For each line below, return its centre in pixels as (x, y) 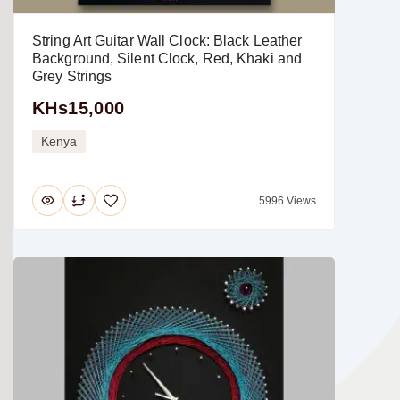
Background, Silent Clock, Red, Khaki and (167, 59)
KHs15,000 (79, 108)
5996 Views (287, 200)
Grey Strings (72, 77)
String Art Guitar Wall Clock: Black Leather (167, 41)
